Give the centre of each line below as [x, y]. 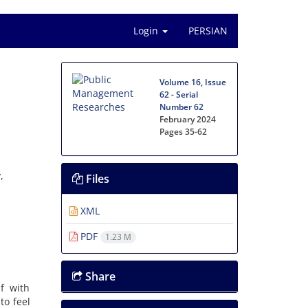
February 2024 [188, 119]
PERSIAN [208, 31]
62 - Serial [179, 95]
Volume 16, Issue [193, 82]
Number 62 [182, 107]
